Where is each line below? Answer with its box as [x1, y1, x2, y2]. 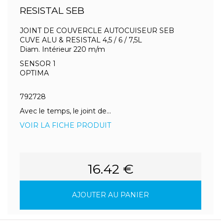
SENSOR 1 [20, 59, 56, 68]
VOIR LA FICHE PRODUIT [20, 121, 111, 130]
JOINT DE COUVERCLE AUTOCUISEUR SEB [20, 26, 174, 35]
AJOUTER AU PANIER [72, 190, 149, 199]
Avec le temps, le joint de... [20, 107, 111, 115]
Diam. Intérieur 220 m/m [20, 45, 105, 54]
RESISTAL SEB [20, 5, 84, 16]
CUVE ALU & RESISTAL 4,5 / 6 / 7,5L [20, 36, 142, 44]
